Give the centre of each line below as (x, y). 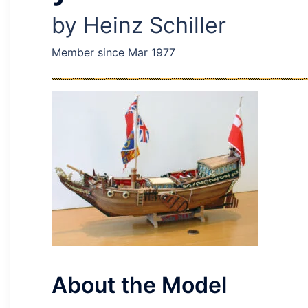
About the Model (139, 285)
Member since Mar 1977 (113, 52)
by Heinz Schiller (139, 25)
